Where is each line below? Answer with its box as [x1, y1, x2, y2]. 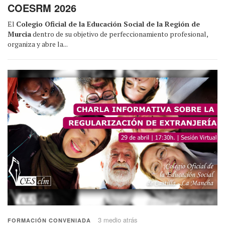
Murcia [8, 29, 31, 39]
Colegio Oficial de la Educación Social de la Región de [16, 19, 200, 29]
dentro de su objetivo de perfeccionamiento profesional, [31, 29, 208, 39]
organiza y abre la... [8, 39, 68, 49]
